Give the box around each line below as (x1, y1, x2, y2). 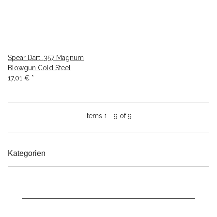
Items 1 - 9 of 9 (85, 112, 132, 120)
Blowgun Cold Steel (8, 64, 71, 72)
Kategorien (8, 149, 47, 157)
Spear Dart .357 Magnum (8, 54, 84, 62)
